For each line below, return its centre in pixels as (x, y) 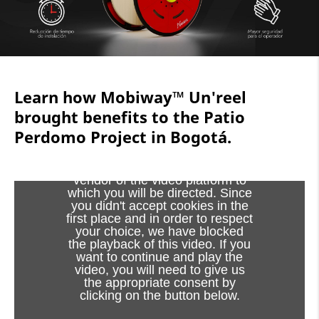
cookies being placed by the (159, 168)
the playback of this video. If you (159, 245)
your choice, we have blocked (159, 232)
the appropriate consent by (159, 283)
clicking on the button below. (159, 296)
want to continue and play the (159, 257)
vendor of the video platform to (159, 181)
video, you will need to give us (159, 270)
